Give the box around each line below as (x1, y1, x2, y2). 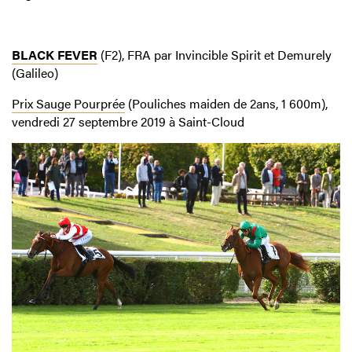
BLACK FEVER (12, 45, 97, 64)
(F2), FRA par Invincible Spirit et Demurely (97, 45, 332, 64)
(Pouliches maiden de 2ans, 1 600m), (125, 93, 328, 112)
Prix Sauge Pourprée (12, 93, 125, 112)
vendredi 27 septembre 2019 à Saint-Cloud (12, 112, 244, 130)
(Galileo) (12, 63, 58, 82)
